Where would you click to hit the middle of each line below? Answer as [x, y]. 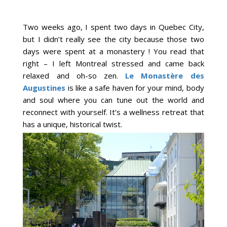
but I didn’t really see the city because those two [113, 39]
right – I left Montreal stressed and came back [113, 64]
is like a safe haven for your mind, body [135, 88]
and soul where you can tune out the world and [113, 100]
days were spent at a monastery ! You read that [113, 51]
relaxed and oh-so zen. [74, 76]
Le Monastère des [165, 76]
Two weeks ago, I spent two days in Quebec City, [113, 27]
